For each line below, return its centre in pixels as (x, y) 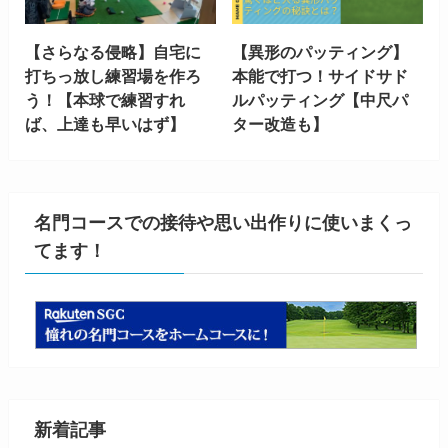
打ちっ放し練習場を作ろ (112, 76)
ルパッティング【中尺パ (320, 100)
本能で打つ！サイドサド (320, 76)
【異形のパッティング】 (320, 52)
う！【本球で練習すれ (104, 100)
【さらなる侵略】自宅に (112, 52)
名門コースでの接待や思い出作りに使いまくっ (222, 222)
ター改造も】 (280, 124)
